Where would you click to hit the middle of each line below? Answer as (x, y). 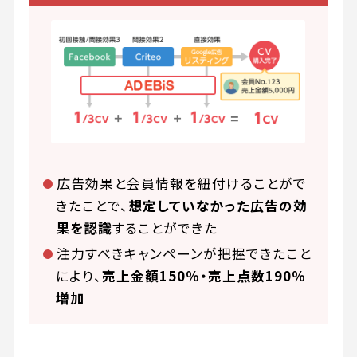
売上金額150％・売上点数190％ (204, 276)
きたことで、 (92, 205)
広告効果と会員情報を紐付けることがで (181, 183)
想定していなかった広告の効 (218, 205)
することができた (165, 228)
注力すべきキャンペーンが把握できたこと (184, 254)
